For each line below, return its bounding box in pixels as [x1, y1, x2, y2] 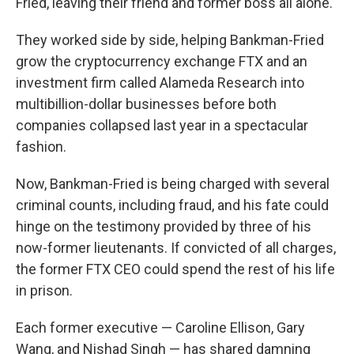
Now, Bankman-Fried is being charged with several [16, 175, 330, 193]
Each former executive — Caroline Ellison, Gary [16, 319, 305, 337]
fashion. [16, 138, 66, 156]
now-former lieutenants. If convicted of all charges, [16, 239, 336, 257]
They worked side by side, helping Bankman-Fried [16, 32, 324, 49]
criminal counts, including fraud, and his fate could [16, 197, 329, 214]
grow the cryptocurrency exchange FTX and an [16, 53, 307, 70]
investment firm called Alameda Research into [16, 74, 304, 92]
